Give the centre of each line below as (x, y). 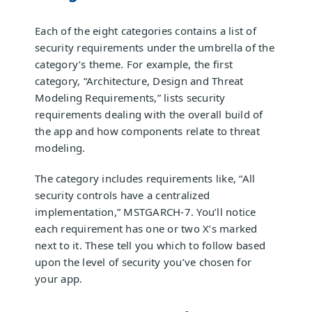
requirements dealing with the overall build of (149, 115)
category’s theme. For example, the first (134, 64)
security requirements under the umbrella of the (155, 48)
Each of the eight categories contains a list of (146, 31)
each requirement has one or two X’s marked (146, 229)
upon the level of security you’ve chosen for (143, 262)
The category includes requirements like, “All (145, 179)
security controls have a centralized (122, 195)
